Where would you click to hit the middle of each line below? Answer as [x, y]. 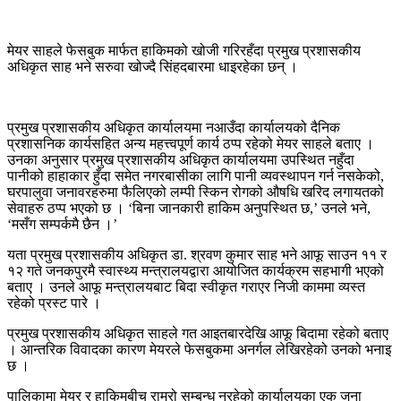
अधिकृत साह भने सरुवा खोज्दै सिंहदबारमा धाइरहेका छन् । [153, 66]
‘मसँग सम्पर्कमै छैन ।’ [62, 224]
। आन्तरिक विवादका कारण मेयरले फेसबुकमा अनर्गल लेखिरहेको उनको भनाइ [199, 349]
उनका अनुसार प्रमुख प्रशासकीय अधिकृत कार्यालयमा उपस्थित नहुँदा [181, 159]
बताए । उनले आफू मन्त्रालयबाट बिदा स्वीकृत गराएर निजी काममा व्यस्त [186, 286]
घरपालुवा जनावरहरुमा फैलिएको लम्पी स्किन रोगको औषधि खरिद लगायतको [196, 192]
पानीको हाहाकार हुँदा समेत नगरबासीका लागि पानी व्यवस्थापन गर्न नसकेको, [196, 175]
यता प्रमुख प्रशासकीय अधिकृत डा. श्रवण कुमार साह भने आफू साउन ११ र [197, 254]
